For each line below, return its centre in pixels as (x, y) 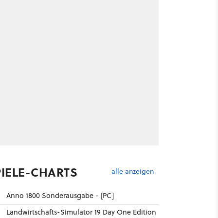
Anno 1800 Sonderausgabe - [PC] (60, 195)
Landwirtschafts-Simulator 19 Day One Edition (81, 212)
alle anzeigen (132, 172)
